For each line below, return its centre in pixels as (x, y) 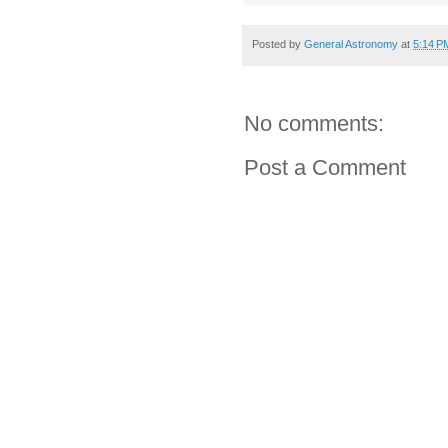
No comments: (314, 124)
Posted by (278, 44)
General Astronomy (351, 44)
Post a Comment (325, 168)
